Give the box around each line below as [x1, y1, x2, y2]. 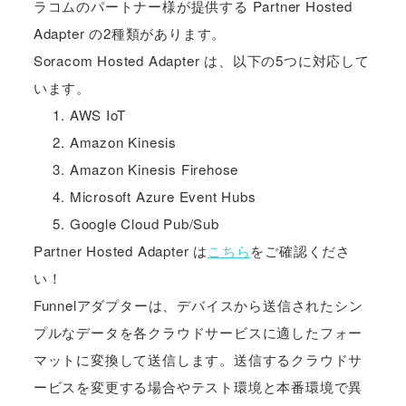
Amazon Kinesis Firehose [69, 159, 239, 179]
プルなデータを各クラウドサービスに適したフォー [33, 322, 363, 342]
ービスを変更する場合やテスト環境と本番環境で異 [33, 376, 363, 396]
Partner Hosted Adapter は [33, 240, 208, 260]
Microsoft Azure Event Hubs [69, 186, 256, 206]
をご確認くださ [250, 240, 352, 260]
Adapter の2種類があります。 [33, 23, 227, 43]
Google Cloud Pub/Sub [69, 213, 219, 233]
